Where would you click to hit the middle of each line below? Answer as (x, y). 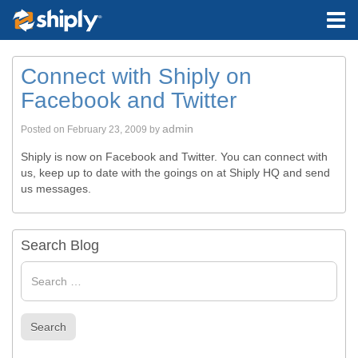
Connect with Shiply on (136, 76)
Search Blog (60, 245)
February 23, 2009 (107, 129)
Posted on (44, 129)
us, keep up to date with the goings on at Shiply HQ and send (175, 173)
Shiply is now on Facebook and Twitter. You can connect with (174, 157)
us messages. (56, 189)
